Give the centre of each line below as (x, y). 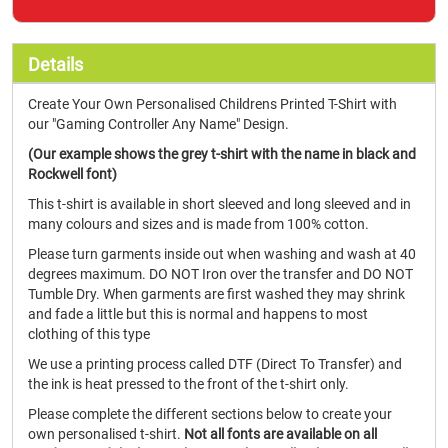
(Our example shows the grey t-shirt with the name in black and (222, 154)
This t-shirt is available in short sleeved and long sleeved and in (219, 204)
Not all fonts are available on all (280, 434)
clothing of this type (89, 334)
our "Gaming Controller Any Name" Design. (158, 124)
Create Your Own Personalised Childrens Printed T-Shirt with (212, 104)
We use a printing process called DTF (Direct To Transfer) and (215, 364)
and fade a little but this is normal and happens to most (198, 314)
